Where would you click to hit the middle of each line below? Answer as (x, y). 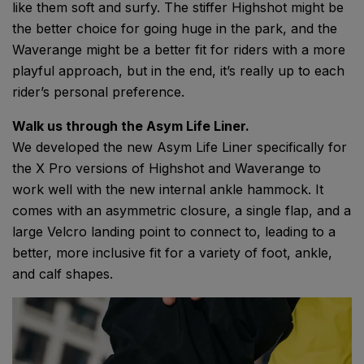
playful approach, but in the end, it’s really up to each (178, 71)
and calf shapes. (67, 274)
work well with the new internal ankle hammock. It (168, 190)
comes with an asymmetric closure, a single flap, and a (182, 211)
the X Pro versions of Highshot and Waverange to (167, 169)
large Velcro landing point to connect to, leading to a (174, 232)
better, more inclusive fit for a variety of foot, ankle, (172, 253)
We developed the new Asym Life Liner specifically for (180, 147)
